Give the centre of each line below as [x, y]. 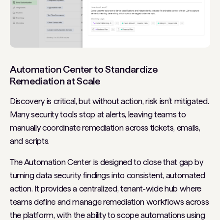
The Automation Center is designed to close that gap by [107, 162]
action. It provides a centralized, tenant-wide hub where [106, 189]
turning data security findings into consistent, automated [108, 176]
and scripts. [30, 141]
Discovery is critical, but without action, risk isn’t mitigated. [110, 101]
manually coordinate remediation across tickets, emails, [105, 128]
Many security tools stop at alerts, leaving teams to [98, 115]
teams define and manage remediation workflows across [110, 202]
